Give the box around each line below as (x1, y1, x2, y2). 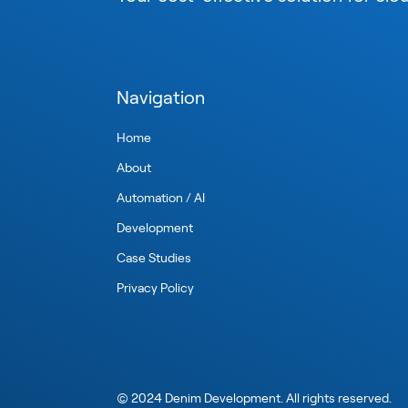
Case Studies (117, 250, 191, 265)
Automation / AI (117, 189, 205, 205)
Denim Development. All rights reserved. (162, 390, 392, 405)
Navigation (117, 86, 205, 107)
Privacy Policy (117, 280, 194, 295)
